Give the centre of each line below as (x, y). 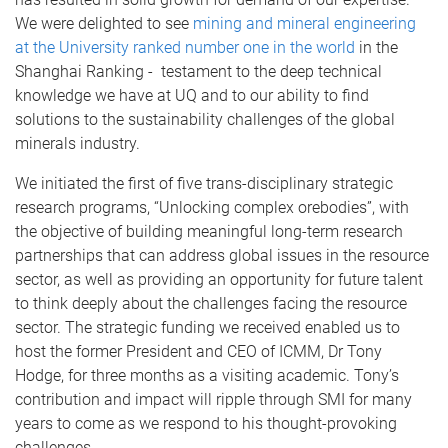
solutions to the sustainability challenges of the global (205, 119)
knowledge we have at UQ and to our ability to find (192, 95)
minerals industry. (77, 143)
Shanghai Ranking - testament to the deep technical (198, 71)
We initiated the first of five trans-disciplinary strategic (204, 183)
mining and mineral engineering (304, 23)
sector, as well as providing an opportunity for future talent (219, 279)
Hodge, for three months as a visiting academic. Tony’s (207, 375)
